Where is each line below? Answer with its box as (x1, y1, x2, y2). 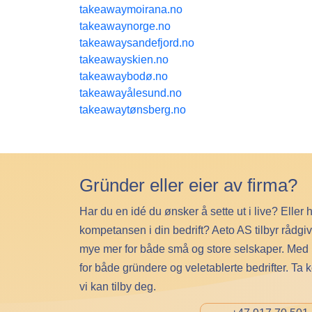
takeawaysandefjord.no (79, 36, 194, 49)
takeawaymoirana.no (79, 3, 182, 15)
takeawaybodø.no (79, 70, 168, 82)
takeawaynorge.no (79, 19, 171, 32)
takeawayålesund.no (79, 86, 182, 99)
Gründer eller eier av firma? (79, 174, 297, 196)
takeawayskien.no (79, 53, 169, 65)
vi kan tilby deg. (79, 280, 156, 292)
